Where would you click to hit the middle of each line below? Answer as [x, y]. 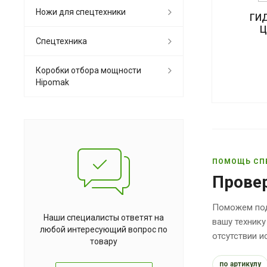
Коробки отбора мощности [89, 70]
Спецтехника [61, 41]
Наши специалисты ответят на [104, 217]
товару [104, 241]
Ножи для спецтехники [81, 12]
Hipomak [52, 82]
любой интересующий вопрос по [104, 229]
